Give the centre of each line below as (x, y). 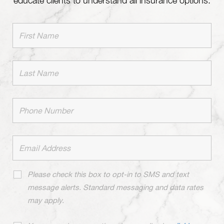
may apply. (46, 200)
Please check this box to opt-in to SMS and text (108, 174)
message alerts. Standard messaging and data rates (115, 187)
